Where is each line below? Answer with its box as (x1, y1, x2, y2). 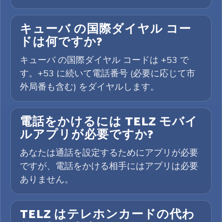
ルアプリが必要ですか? (20, 125, 154, 145)
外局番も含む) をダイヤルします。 (20, 81, 159, 92)
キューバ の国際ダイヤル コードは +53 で (20, 54, 189, 65)
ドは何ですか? (20, 33, 103, 52)
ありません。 (20, 173, 73, 185)
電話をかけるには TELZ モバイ (20, 112, 198, 132)
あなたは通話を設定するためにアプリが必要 (20, 147, 198, 158)
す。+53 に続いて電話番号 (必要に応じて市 (20, 67, 195, 79)
